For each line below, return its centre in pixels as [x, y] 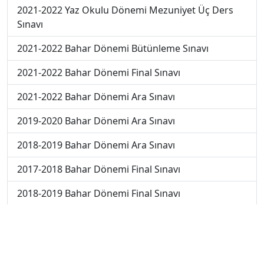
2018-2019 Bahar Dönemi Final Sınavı [99, 194]
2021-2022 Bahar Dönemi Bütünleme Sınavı [113, 49]
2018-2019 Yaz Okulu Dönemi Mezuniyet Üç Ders [125, 242]
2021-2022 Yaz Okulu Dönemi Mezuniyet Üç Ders [125, 10]
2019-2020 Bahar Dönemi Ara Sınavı [96, 121]
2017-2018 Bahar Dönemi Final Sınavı [99, 169]
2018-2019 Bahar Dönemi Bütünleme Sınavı [113, 218]
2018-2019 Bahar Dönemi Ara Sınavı [96, 145]
